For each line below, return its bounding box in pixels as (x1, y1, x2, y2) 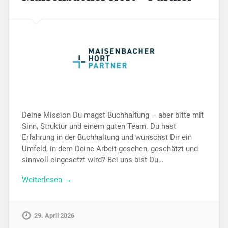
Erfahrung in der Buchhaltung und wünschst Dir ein (21, 132, 192, 142)
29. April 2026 (34, 212, 74, 220)
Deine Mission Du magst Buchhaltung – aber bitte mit (21, 110, 204, 120)
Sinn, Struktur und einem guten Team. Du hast (21, 121, 176, 131)
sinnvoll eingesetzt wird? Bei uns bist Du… (21, 155, 163, 164)
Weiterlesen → (21, 175, 72, 184)
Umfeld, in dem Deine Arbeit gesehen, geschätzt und (21, 144, 198, 153)
